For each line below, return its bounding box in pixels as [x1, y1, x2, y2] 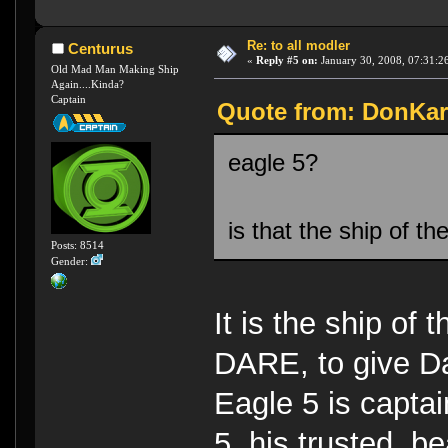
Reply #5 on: [255, 54, 318, 67]
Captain [51, 93, 87, 106]
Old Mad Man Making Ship [51, 63, 180, 76]
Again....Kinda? [51, 78, 125, 91]
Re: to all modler [246, 38, 350, 54]
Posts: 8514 [51, 239, 105, 252]
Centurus [67, 40, 133, 58]
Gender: [51, 255, 92, 268]
